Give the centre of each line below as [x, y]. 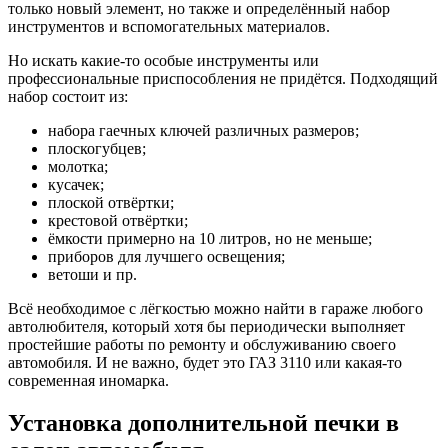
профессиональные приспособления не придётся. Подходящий [223, 78]
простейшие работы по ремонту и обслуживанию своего [202, 344]
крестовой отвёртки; [118, 220]
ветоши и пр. [92, 274]
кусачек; [76, 184]
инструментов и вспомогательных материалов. [169, 26]
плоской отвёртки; [111, 202]
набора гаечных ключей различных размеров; [203, 130]
